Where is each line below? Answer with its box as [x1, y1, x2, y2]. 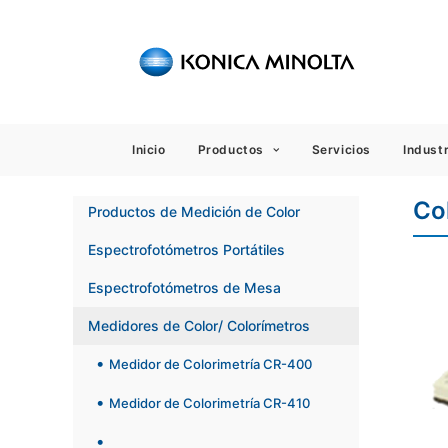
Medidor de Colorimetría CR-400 [109, 356, 312, 373]
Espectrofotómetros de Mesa [88, 279, 281, 296]
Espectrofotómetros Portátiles [88, 241, 285, 258]
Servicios [311, 142, 371, 157]
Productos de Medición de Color [88, 203, 300, 220]
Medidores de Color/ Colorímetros [88, 317, 310, 334]
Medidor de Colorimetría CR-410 [109, 395, 310, 412]
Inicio [132, 142, 166, 157]
